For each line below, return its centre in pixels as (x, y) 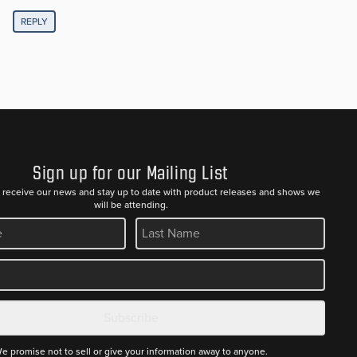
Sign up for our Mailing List (131, 173)
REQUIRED (163, 223)
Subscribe (131, 317)
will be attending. (131, 204)
